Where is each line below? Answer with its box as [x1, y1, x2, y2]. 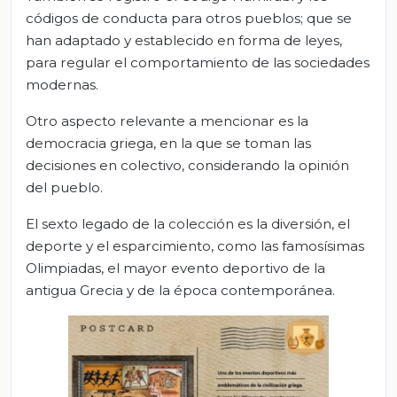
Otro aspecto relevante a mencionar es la [26, 113, 308, 130]
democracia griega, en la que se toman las [26, 135, 311, 152]
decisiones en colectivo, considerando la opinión [26, 157, 349, 175]
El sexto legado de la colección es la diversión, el [26, 215, 350, 233]
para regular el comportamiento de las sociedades [26, 54, 370, 72]
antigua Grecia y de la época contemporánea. [26, 282, 335, 300]
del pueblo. [26, 179, 103, 197]
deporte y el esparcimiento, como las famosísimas [26, 237, 364, 255]
